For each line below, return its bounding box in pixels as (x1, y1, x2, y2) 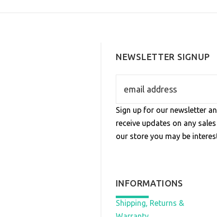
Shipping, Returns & (115, 198, 184, 207)
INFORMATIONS (115, 178, 183, 188)
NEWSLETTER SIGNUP (115, 51, 210, 62)
